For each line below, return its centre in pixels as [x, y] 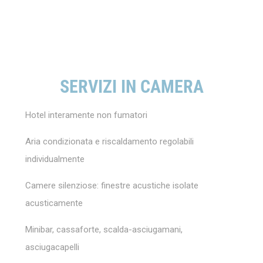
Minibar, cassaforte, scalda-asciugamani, [104, 229]
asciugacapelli [52, 247]
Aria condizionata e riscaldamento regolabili [109, 141]
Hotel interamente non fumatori [87, 115]
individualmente [55, 159]
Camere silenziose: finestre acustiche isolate [112, 185]
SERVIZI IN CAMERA [131, 87]
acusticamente [54, 203]
